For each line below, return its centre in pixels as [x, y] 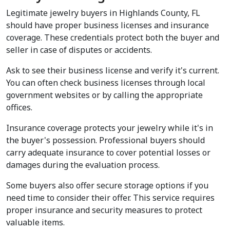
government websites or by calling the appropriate [104, 95]
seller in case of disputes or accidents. [79, 50]
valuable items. [35, 223]
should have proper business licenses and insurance [108, 25]
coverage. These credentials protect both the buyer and [113, 38]
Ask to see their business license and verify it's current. [113, 71]
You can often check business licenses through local [106, 83]
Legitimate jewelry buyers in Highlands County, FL [103, 13]
